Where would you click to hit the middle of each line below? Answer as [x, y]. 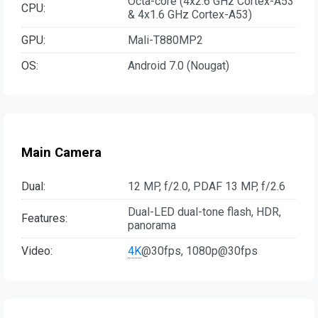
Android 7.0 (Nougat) [179, 66]
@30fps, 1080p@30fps [199, 251]
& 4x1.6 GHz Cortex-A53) [190, 15]
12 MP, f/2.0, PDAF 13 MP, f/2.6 [207, 186]
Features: [44, 219]
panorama [152, 225]
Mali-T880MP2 [165, 40]
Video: [37, 251]
